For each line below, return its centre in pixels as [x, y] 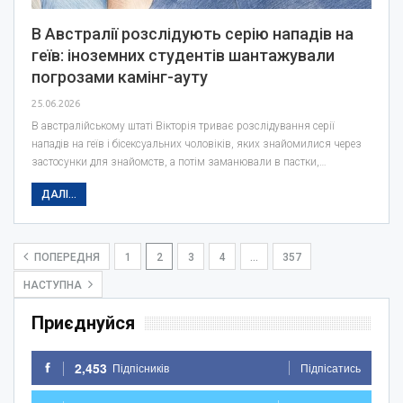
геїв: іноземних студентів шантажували [183, 55]
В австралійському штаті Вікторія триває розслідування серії [183, 125]
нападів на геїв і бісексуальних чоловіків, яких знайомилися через [197, 143]
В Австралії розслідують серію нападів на [193, 33]
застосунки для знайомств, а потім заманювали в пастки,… [179, 161]
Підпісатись [331, 367]
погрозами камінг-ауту [120, 76]
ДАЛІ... [59, 194]
